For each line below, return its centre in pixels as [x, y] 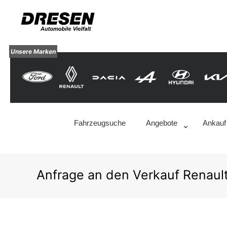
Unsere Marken [33, 52]
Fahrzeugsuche [100, 123]
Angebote [161, 123]
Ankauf [214, 123]
